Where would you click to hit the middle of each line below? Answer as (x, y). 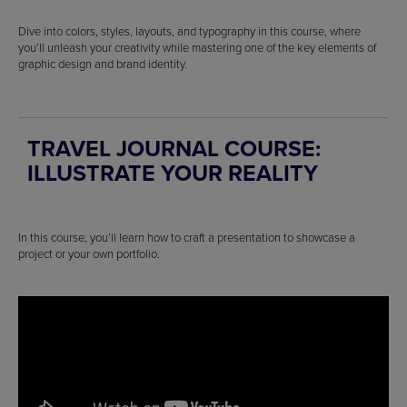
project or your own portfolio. (89, 254)
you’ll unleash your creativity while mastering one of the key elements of (197, 48)
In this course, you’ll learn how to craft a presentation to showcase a (187, 238)
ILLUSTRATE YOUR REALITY (173, 173)
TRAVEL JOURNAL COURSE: (174, 149)
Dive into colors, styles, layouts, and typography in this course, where (189, 31)
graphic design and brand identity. (103, 64)
